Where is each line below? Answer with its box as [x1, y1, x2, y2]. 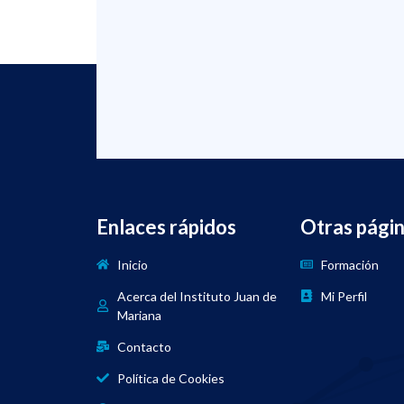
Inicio [116, 256, 148, 272]
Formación [320, 256, 379, 272]
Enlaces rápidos [96, 214, 236, 239]
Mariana [116, 307, 161, 323]
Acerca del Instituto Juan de [116, 288, 277, 304]
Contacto [116, 338, 171, 354]
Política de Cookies [116, 370, 225, 386]
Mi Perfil [320, 288, 367, 304]
